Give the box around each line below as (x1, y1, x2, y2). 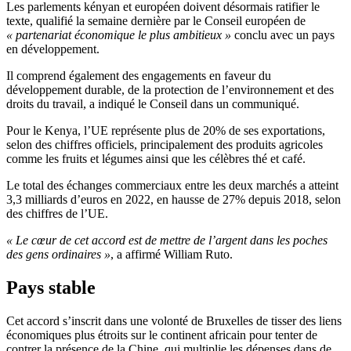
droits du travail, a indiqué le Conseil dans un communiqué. (6, 97, 299, 111)
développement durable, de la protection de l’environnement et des (6, 83, 334, 97)
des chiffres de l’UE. (6, 207, 108, 221)
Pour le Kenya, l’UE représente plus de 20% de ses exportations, (6, 124, 325, 138)
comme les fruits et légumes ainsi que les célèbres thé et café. (6, 152, 306, 166)
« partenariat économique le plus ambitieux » (6, 28, 231, 42)
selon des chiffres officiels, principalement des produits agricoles (6, 138, 323, 152)
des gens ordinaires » (6, 248, 110, 262)
